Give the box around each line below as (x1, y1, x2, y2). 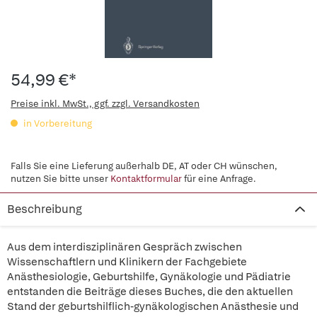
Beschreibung (7, 202, 82, 217)
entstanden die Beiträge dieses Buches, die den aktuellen (7, 284, 293, 299)
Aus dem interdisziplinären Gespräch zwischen (7, 240, 242, 254)
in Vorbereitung (21, 117, 92, 129)
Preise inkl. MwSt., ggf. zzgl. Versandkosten (11, 98, 200, 110)
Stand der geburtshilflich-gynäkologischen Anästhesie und (7, 299, 299, 313)
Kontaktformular (110, 173, 182, 185)
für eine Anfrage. (182, 173, 256, 185)
